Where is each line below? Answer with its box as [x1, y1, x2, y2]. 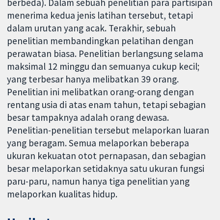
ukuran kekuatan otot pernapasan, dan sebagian [7, 150, 206, 162]
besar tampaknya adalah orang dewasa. [7, 111, 169, 124]
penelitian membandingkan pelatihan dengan [7, 35, 194, 47]
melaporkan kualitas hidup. [7, 188, 118, 200]
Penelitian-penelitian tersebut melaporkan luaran [7, 124, 210, 137]
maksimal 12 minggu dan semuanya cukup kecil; [7, 60, 200, 73]
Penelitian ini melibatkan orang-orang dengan [7, 86, 194, 98]
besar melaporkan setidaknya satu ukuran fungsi [7, 163, 205, 175]
